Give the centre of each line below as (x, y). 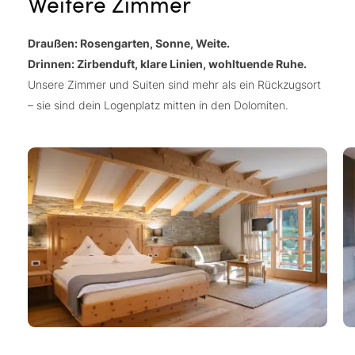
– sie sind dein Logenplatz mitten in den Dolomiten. (158, 105)
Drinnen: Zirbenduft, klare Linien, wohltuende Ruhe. (167, 63)
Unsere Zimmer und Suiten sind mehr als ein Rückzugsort (174, 84)
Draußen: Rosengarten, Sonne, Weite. (129, 43)
